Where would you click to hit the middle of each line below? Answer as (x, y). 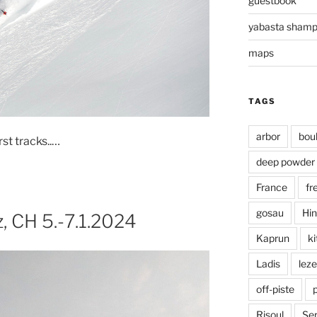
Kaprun (272, 238)
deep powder (285, 161)
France (271, 187)
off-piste (275, 289)
